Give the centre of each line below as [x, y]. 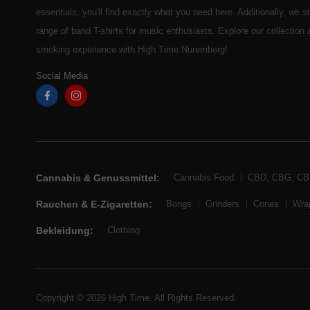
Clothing [124, 230]
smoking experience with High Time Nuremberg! [132, 49]
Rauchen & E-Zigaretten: [94, 204]
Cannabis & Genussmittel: [98, 177]
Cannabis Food [204, 178]
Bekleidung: [65, 230]
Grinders [222, 204]
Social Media [62, 75]
